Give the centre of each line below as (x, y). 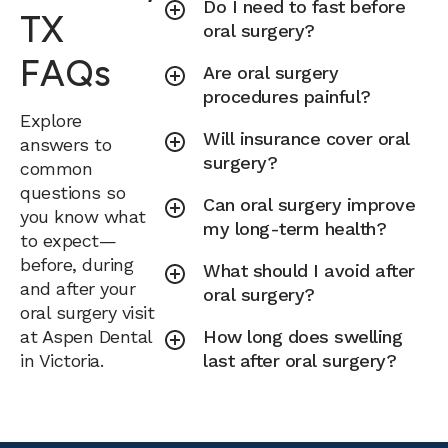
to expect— (68, 240)
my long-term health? (295, 228)
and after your (77, 288)
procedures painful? (287, 96)
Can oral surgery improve (309, 204)
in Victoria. (61, 360)
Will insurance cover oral (306, 138)
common (56, 168)
